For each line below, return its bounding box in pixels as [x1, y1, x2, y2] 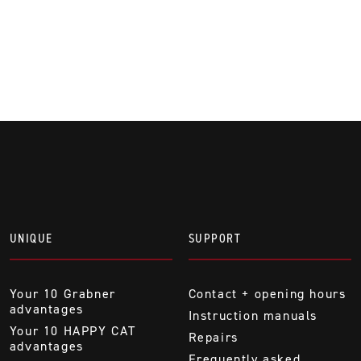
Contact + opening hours [188, 284, 346, 302]
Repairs [188, 328, 239, 346]
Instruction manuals [188, 306, 317, 324]
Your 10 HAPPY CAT [9, 322, 136, 339]
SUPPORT [188, 229, 242, 247]
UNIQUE [9, 229, 53, 247]
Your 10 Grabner [9, 284, 116, 302]
